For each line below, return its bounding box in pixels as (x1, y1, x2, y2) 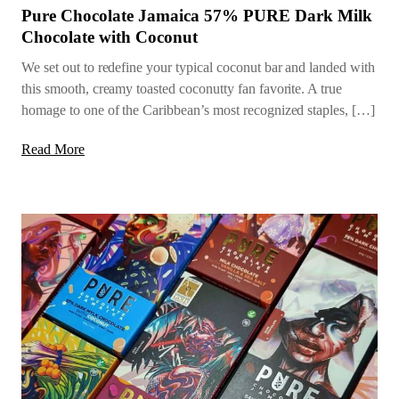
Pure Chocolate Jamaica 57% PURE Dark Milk (21, 6, 372, 26)
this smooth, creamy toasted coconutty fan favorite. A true (21, 81, 343, 97)
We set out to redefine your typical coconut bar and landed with (21, 60, 375, 76)
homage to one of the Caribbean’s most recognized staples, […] (21, 102, 376, 118)
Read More (21, 142, 85, 158)
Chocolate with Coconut (21, 28, 198, 47)
